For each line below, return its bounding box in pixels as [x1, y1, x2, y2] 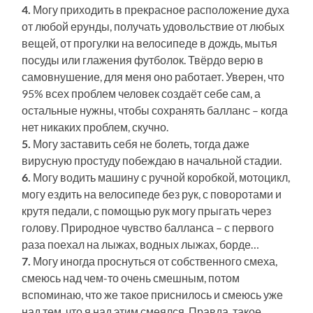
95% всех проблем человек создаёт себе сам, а [22, 86, 261, 100]
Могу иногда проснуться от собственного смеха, [31, 254, 278, 268]
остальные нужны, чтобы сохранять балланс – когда [22, 103, 289, 117]
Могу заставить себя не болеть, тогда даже [31, 136, 250, 150]
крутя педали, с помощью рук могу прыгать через [22, 203, 272, 217]
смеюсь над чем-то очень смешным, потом [22, 270, 240, 284]
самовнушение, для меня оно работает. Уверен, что [22, 69, 285, 83]
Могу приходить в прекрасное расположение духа [31, 2, 290, 16]
